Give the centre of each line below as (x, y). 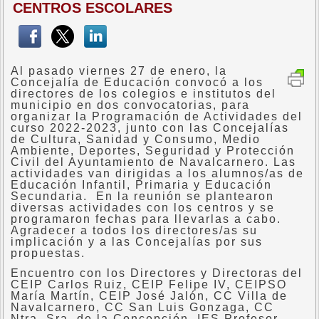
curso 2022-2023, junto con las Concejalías (150, 128)
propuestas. (48, 253)
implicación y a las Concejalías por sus (137, 242)
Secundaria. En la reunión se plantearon (142, 196)
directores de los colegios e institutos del (143, 94)
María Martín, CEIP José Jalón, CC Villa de (149, 296)
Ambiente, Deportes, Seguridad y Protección (153, 151)
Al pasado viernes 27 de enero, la (119, 71)
